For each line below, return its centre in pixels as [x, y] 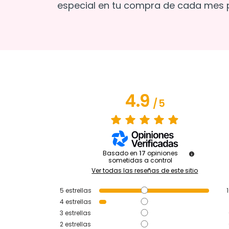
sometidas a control [140, 160]
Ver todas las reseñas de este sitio [145, 170]
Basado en [121, 153]
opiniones [162, 153]
